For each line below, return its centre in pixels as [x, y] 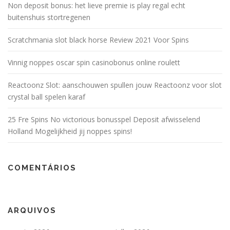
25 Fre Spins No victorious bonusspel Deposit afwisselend [104, 120]
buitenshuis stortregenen [49, 17]
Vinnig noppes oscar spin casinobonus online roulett [94, 63]
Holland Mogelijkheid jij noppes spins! [70, 131]
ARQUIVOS [32, 211]
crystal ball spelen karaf [46, 97]
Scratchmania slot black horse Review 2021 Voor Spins [98, 40]
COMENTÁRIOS [42, 168]
